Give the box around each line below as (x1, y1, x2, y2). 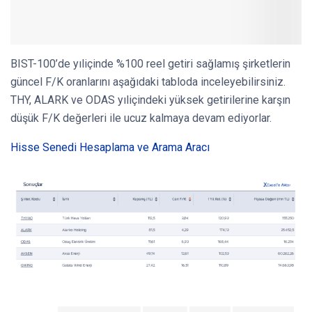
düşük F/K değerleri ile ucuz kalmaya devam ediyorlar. (10, 111, 272, 125)
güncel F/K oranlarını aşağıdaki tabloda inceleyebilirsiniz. (10, 75, 286, 88)
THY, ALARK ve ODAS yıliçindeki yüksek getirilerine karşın (10, 93, 290, 107)
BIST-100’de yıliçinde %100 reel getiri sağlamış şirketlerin (10, 56, 290, 70)
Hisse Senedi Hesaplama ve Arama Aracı (10, 140, 210, 154)
